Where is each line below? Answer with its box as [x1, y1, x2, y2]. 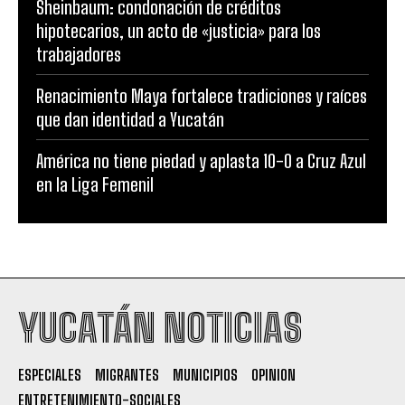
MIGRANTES [95, 366, 159, 384]
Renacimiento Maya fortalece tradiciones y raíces [36, 85, 367, 108]
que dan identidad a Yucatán [36, 108, 224, 131]
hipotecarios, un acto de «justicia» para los [36, 20, 321, 42]
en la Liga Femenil [36, 174, 154, 196]
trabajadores [36, 43, 121, 66]
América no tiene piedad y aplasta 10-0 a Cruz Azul [36, 150, 366, 173]
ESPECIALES [18, 366, 81, 384]
